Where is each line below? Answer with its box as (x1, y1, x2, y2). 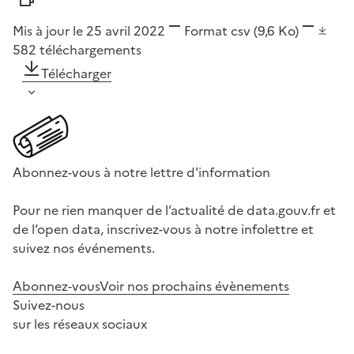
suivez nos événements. (13, 239, 155, 258)
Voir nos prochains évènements (100, 277, 289, 296)
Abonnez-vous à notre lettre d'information (13, 163, 270, 183)
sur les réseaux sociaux (13, 314, 147, 334)
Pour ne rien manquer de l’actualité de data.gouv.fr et (13, 201, 336, 220)
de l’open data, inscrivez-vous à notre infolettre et (13, 220, 314, 239)
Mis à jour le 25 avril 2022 (13, 21, 165, 41)
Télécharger (41, 64, 111, 84)
